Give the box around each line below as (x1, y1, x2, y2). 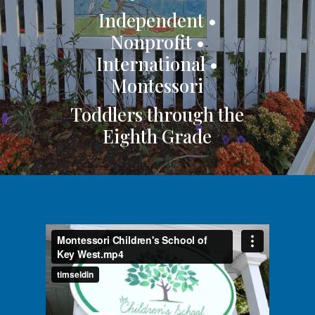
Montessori (111, 73, 204, 98)
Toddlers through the (70, 102, 245, 127)
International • (96, 51, 219, 76)
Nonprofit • (110, 30, 205, 54)
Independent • (98, 8, 217, 32)
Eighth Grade (103, 124, 212, 148)
